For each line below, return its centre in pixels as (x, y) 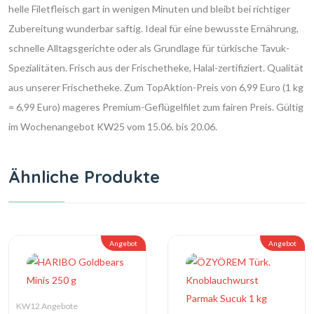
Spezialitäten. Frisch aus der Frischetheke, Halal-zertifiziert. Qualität (156, 68)
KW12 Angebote (47, 306)
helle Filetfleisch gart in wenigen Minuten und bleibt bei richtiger (149, 9)
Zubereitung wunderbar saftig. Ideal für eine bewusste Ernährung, (153, 28)
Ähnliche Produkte (84, 177)
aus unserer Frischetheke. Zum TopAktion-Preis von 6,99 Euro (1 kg (156, 87)
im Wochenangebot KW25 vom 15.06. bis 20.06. (113, 127)
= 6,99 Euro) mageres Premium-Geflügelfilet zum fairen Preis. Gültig (156, 107)
